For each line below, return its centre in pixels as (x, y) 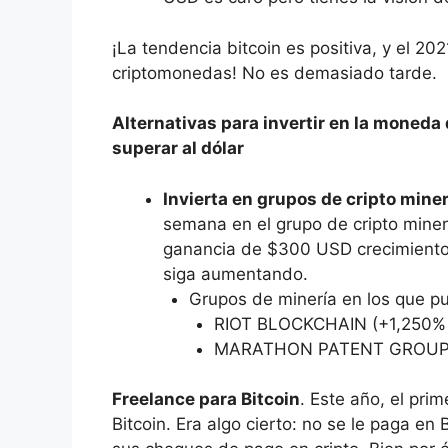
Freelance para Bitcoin (206, 399)
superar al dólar (178, 148)
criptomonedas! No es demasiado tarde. (274, 72)
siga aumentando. (235, 273)
